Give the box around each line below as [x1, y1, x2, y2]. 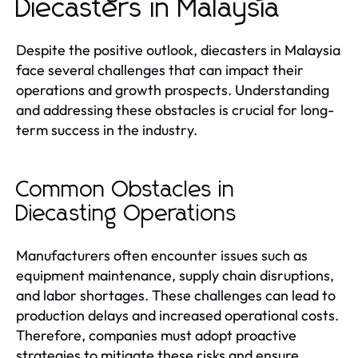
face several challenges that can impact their [16, 60, 304, 79]
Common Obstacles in [16, 178, 235, 201]
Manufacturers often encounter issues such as [16, 245, 308, 265]
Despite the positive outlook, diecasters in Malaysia [16, 40, 340, 59]
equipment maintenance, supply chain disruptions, [16, 265, 334, 284]
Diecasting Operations [16, 202, 237, 225]
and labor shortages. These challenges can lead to [16, 285, 336, 304]
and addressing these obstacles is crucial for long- [16, 100, 334, 119]
